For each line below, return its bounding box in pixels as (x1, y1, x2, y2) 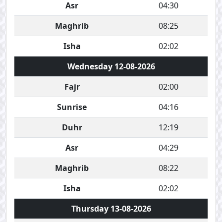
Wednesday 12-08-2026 (67, 61, 155, 72)
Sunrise (57, 102, 87, 112)
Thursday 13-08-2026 (71, 203, 151, 214)
